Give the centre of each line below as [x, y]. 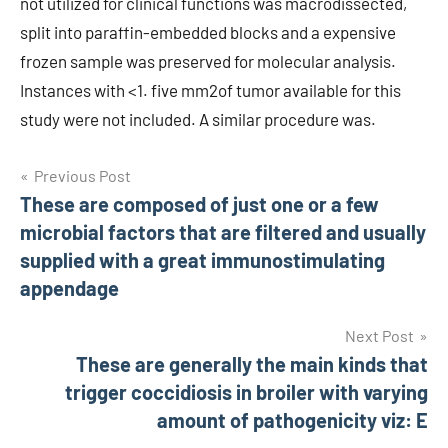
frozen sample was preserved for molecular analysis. [208, 61]
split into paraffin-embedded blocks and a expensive [208, 32]
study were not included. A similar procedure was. [198, 119]
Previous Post [82, 175]
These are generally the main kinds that [252, 364]
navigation [85, 219]
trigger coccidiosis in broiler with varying [246, 392]
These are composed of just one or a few [199, 204]
